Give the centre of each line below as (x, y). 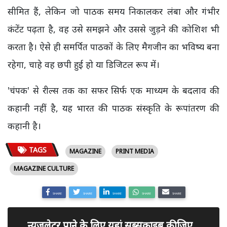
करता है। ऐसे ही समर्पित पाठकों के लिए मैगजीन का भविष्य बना (113, 47)
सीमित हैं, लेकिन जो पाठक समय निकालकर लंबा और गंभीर (113, 11)
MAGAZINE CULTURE (44, 168)
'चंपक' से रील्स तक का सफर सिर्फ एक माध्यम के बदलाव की (113, 90)
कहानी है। (26, 126)
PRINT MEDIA (135, 151)
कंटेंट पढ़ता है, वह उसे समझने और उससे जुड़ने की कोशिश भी (113, 29)
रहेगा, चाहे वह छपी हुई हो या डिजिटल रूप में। (84, 64)
